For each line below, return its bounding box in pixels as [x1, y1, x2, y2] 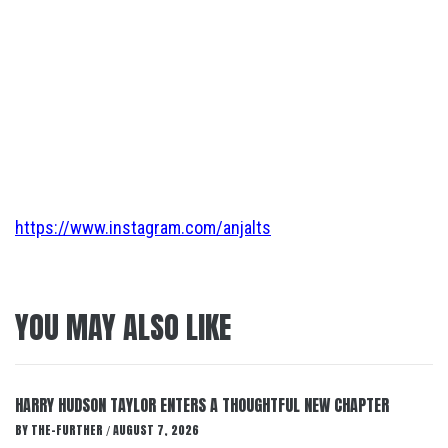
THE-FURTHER [31, 421, 106, 439]
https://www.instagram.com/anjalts [15, 217, 271, 238]
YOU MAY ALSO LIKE [15, 305, 231, 350]
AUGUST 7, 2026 [113, 421, 199, 439]
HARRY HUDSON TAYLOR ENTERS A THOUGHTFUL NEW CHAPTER [15, 393, 389, 417]
